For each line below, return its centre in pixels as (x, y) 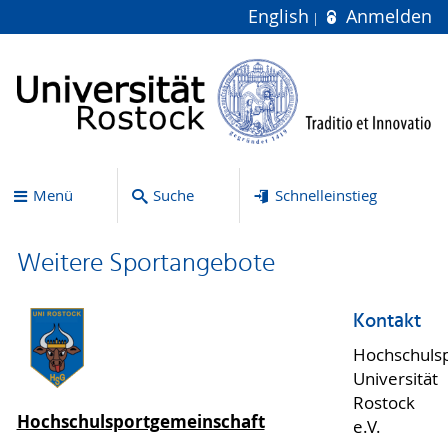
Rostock (383, 402)
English (281, 16)
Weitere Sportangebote (145, 263)
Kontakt (386, 322)
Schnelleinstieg (325, 195)
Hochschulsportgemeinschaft (140, 422)
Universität (395, 378)
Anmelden (386, 16)
